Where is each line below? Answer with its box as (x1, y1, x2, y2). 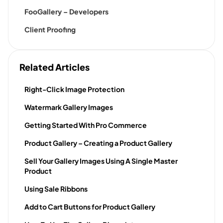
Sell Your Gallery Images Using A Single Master (24, 156, 178, 166)
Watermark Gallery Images (24, 103, 113, 112)
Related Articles (19, 61, 90, 73)
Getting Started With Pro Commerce (24, 120, 147, 130)
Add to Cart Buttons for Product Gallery (24, 202, 155, 212)
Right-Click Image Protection (24, 85, 124, 94)
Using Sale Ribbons (24, 184, 88, 194)
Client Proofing (24, 25, 76, 34)
